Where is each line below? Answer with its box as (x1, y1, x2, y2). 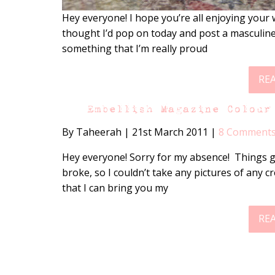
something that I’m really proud (61, 41, 207, 55)
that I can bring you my (61, 180, 168, 195)
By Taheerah (61, 125, 124, 139)
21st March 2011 (129, 125, 211, 139)
